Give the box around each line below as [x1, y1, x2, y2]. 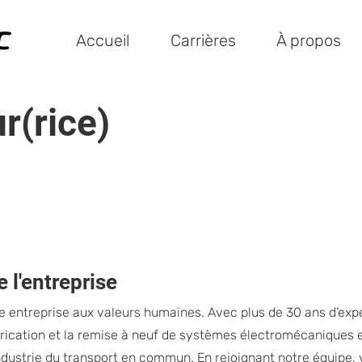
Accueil [76, 31, 130, 50]
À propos [276, 31, 341, 50]
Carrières [170, 31, 236, 50]
